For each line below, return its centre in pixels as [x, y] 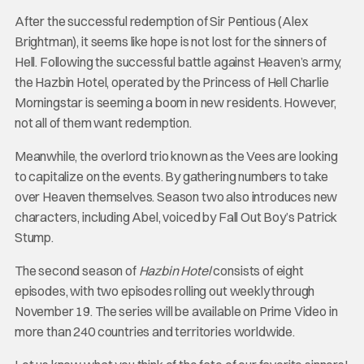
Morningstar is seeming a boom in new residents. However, [175, 102]
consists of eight [257, 270]
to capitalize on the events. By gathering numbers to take [171, 176]
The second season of [76, 270]
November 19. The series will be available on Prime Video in [176, 311]
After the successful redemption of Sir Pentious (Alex [161, 21]
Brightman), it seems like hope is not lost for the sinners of [171, 41]
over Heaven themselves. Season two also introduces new [176, 196]
